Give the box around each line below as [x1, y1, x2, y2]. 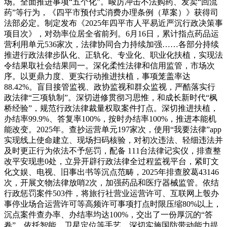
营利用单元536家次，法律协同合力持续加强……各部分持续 [4, 40, 219, 49]
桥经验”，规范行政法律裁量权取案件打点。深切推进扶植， [4, 104, 218, 113]
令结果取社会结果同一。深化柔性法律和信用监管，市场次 [4, 61, 215, 70]
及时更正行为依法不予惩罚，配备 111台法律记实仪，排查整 [4, 146, 221, 156]
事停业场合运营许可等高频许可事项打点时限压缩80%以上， [4, 200, 221, 209]
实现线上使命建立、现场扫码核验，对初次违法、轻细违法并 [4, 136, 223, 145]
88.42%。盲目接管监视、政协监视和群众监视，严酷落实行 [4, 83, 215, 92]
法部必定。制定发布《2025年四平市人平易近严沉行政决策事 [4, 19, 223, 28]
